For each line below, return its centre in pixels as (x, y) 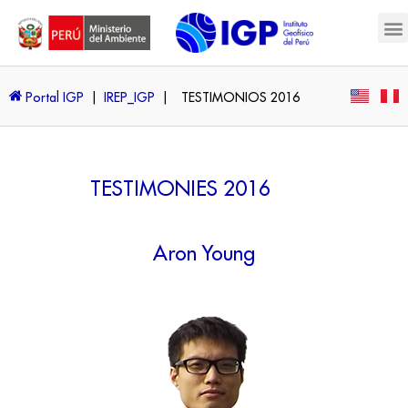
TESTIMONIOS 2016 (240, 98)
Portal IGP (55, 98)
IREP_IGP (129, 98)
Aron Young (204, 255)
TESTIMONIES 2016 (180, 190)
